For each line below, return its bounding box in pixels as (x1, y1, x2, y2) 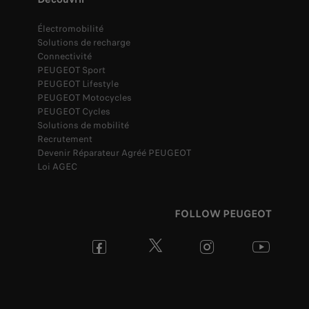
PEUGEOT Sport (37, 63, 106, 77)
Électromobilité (37, 22, 103, 36)
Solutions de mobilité (37, 119, 129, 132)
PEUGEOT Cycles (37, 105, 110, 119)
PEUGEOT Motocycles (37, 91, 132, 105)
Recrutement (37, 132, 92, 146)
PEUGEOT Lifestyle (37, 77, 119, 91)
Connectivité (37, 50, 92, 63)
